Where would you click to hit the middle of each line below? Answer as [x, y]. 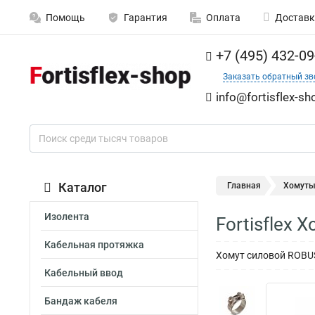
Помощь [65, 18]
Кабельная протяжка [94, 245]
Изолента [67, 217]
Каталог [83, 187]
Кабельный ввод [84, 273]
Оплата [223, 18]
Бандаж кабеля [81, 301]
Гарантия [146, 18]
